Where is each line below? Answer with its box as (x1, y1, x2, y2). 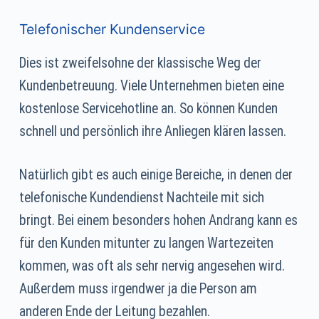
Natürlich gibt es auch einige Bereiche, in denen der (19, 166, 293, 183)
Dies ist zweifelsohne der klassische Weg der (19, 54, 261, 71)
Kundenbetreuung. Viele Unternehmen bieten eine (19, 77, 284, 94)
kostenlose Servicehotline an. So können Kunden (19, 100, 278, 117)
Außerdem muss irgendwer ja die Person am (19, 280, 257, 297)
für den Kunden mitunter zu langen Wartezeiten (19, 234, 273, 251)
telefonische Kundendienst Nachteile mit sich (19, 189, 264, 206)
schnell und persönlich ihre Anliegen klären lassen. (19, 122, 286, 140)
